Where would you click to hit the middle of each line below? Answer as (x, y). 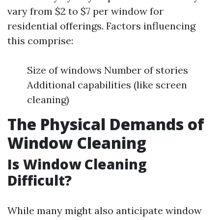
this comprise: (40, 41)
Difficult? (40, 180)
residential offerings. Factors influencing (101, 26)
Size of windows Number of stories (108, 70)
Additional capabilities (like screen (107, 85)
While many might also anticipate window (105, 210)
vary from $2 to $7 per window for (85, 11)
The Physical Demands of (106, 124)
